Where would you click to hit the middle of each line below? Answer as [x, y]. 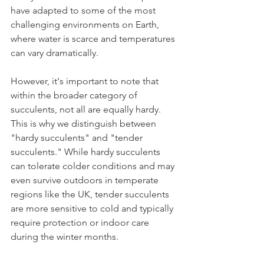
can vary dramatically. [55, 53]
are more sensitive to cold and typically [93, 208]
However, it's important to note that [86, 81]
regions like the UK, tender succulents [91, 194]
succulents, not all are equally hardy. [87, 109]
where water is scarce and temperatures [94, 39]
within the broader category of [75, 95]
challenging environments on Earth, [86, 24]
